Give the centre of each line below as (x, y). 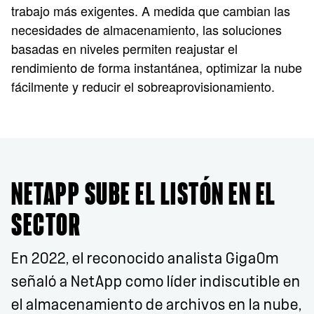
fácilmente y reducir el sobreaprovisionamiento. (143, 86)
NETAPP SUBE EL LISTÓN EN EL (144, 195)
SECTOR (46, 226)
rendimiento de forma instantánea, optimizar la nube (157, 67)
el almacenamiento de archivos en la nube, (157, 305)
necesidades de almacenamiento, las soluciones (146, 29)
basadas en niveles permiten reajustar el (124, 48)
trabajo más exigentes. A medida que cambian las (151, 11)
